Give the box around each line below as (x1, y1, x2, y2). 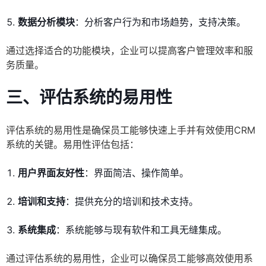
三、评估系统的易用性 (6, 87, 172, 108)
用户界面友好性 (18, 167, 84, 179)
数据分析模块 (18, 16, 75, 28)
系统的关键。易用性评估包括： (6, 138, 139, 151)
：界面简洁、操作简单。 (84, 167, 189, 179)
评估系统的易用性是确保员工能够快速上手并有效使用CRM (6, 124, 255, 137)
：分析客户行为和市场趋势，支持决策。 (75, 16, 246, 28)
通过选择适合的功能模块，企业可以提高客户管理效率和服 (6, 45, 253, 57)
